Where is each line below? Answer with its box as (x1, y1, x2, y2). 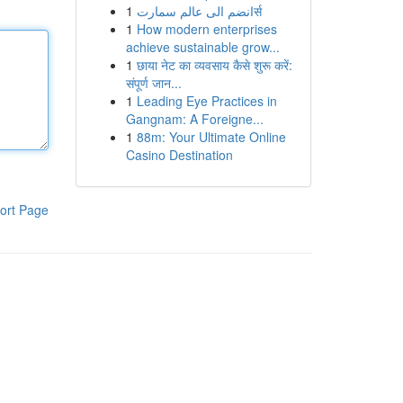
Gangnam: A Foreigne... (125, 110, 264, 128)
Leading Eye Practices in (136, 92, 277, 110)
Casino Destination (125, 146, 233, 164)
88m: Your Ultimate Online (136, 128, 286, 146)
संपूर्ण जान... (125, 74, 182, 92)
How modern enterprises (136, 20, 277, 38)
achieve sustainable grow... (125, 38, 280, 56)
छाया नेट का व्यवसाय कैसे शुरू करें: (136, 56, 292, 74)
